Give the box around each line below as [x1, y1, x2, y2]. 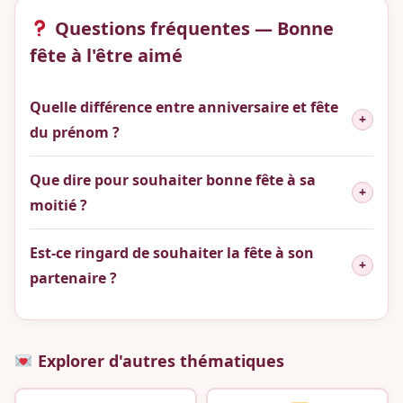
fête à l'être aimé [30, 43, 183, 68]
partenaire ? [30, 268, 117, 289]
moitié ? [30, 195, 87, 216]
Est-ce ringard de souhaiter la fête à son [30, 243, 314, 264]
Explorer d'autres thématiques [32, 350, 284, 372]
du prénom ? [30, 122, 120, 143]
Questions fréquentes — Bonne [49, 16, 334, 41]
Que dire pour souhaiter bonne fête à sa [30, 170, 316, 191]
